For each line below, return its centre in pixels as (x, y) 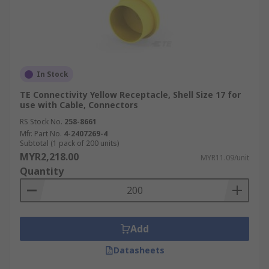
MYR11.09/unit (225, 158)
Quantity (42, 171)
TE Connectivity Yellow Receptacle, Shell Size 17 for (130, 95)
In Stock (53, 74)
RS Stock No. (41, 122)
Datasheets (139, 250)
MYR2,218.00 (49, 157)
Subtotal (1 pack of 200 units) (69, 143)
